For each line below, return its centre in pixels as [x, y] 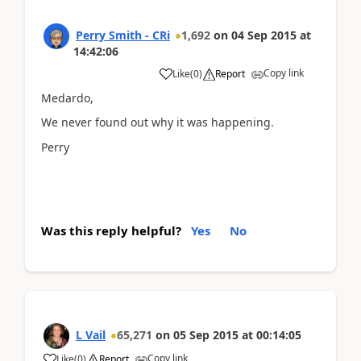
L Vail [91, 335]
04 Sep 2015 [264, 35]
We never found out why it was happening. [158, 122]
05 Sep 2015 [206, 335]
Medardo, [67, 98]
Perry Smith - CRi [123, 35]
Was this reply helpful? [111, 230]
